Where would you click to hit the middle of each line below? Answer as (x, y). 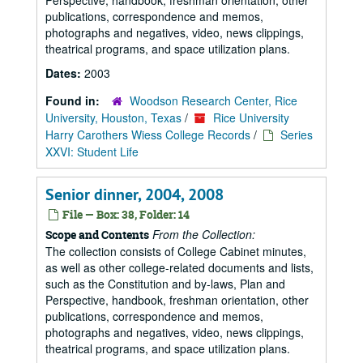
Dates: (65, 73)
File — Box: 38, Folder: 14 (125, 214)
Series (297, 135)
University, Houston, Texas (113, 117)
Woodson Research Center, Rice (214, 100)
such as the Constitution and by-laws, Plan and (165, 284)
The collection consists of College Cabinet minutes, (176, 251)
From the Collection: (204, 234)
